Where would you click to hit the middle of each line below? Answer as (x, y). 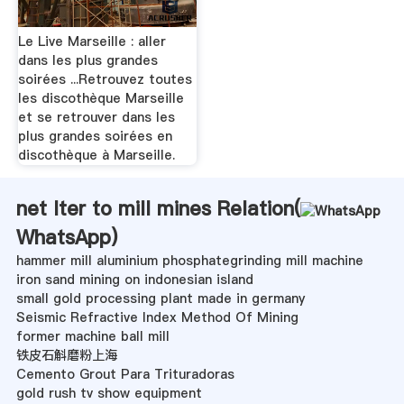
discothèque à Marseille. (96, 156)
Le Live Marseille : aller (92, 42)
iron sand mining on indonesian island (134, 280)
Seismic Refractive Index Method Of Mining (157, 318)
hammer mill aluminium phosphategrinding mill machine (189, 261)
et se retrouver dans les (96, 118)
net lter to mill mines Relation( (158, 209)
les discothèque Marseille (101, 99)
